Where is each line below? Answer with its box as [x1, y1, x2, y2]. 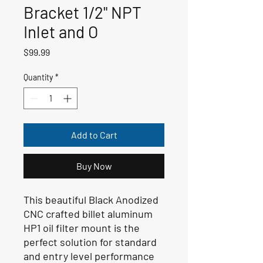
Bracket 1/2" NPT [23, 2, 141, 22]
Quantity [23, 72, 53, 82]
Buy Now [76, 160, 112, 171]
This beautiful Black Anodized [23, 193, 159, 206]
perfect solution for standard [23, 235, 157, 248]
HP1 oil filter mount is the [23, 221, 140, 234]
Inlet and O [23, 21, 98, 42]
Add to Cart [70, 129, 117, 140]
